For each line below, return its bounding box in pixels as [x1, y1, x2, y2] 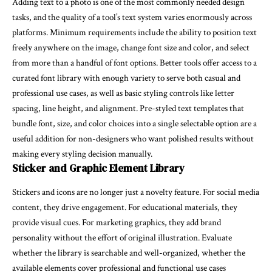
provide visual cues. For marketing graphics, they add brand [12, 217, 221, 229]
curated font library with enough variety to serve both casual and [12, 72, 240, 84]
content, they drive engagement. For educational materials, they [12, 202, 237, 214]
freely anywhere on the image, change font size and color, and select [12, 41, 250, 53]
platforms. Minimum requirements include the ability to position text [12, 26, 257, 38]
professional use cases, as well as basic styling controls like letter [12, 87, 234, 99]
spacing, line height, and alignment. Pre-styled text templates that [12, 102, 244, 114]
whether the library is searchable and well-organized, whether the [12, 247, 245, 259]
